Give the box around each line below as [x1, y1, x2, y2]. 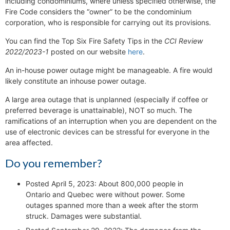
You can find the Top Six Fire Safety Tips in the [5, 36, 164, 46]
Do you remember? [5, 156, 102, 170]
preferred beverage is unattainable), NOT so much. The [5, 106, 192, 115]
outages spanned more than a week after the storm [26, 201, 198, 210]
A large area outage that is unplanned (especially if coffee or [5, 95, 208, 104]
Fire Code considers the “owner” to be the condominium [5, 7, 191, 16]
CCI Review [164, 36, 203, 46]
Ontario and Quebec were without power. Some [26, 190, 185, 199]
